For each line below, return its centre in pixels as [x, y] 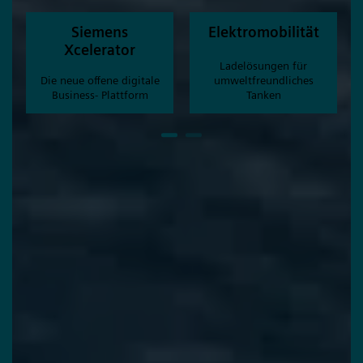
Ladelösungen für [264, 66]
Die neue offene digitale [100, 81]
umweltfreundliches [263, 81]
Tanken [263, 95]
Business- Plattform [100, 95]
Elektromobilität [263, 32]
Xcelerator [100, 50]
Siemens [100, 32]
